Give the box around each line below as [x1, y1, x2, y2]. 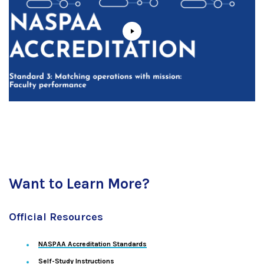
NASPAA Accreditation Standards [38, 239, 147, 248]
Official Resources [9, 210, 103, 223]
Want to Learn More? [9, 174, 150, 192]
